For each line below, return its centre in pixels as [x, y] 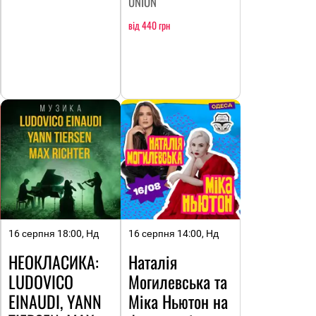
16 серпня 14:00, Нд [174, 234]
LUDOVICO [41, 282]
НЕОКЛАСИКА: [54, 262]
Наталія [153, 262]
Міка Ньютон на [178, 302]
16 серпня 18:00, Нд [54, 234]
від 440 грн [149, 25]
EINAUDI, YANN [55, 302]
